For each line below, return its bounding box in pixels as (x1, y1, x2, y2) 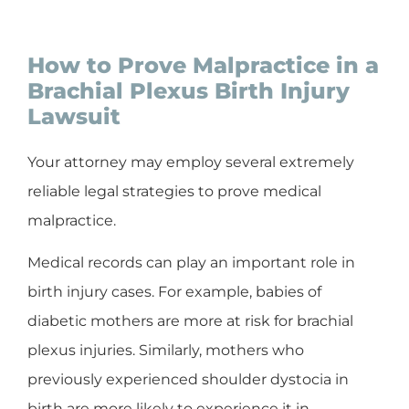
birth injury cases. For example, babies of (27, 282, 321, 300)
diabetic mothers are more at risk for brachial (27, 311, 353, 330)
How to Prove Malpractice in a (27, 51, 379, 79)
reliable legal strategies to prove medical (27, 182, 321, 200)
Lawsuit (27, 102, 121, 130)
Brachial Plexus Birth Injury (27, 77, 350, 104)
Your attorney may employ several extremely (27, 152, 354, 171)
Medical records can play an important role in (27, 253, 355, 271)
